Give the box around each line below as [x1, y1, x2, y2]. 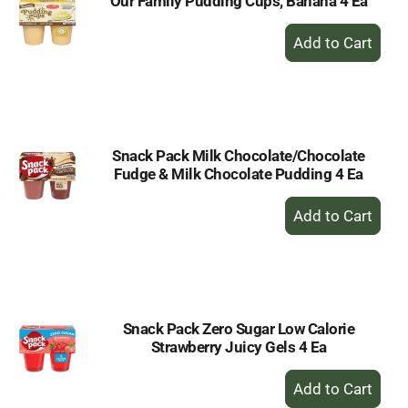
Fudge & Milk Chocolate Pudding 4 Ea [114, 165, 363, 183]
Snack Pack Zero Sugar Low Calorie [122, 320, 355, 338]
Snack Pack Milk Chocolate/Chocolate [112, 147, 365, 165]
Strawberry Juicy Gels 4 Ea [150, 338, 327, 356]
